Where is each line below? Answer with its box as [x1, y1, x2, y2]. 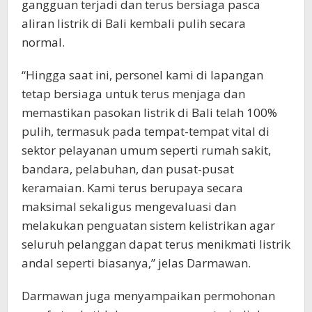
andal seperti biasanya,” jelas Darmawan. [22, 255, 251, 272]
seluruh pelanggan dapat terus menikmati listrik [22, 236, 290, 253]
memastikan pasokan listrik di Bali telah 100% [22, 104, 277, 121]
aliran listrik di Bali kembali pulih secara [22, 15, 246, 32]
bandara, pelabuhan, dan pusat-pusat [22, 161, 234, 178]
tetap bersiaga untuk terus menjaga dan [22, 86, 245, 102]
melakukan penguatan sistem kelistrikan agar [22, 217, 275, 234]
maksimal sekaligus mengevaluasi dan [22, 198, 236, 215]
